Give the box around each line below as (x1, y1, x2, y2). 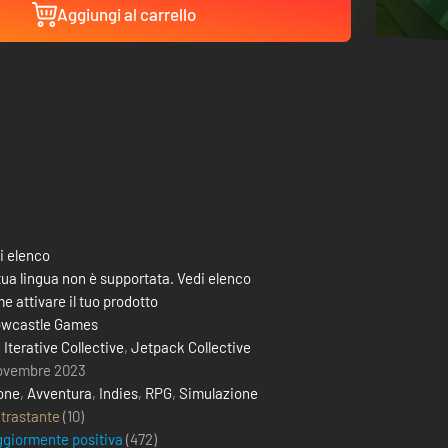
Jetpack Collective (131, 338, 251, 356)
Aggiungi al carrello (57, 4, 196, 24)
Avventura (27, 384, 92, 402)
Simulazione (179, 384, 258, 402)
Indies (99, 384, 138, 402)
